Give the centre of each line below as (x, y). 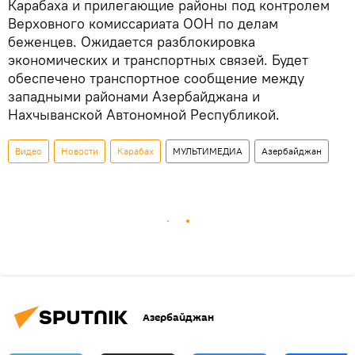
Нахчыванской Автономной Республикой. (144, 115)
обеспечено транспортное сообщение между (156, 78)
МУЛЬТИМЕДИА (208, 151)
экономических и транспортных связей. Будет (158, 60)
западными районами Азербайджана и (134, 96)
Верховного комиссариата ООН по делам (143, 23)
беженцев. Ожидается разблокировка (132, 42)
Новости (80, 151)
